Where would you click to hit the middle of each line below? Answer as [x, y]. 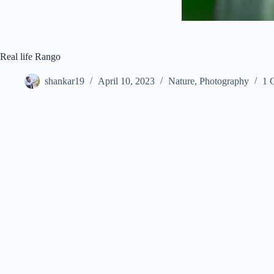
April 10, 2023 [126, 81]
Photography [224, 81]
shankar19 [65, 81]
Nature [181, 81]
